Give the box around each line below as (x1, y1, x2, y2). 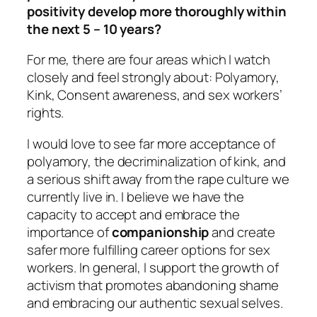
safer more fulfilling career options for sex (27, 240, 270, 259)
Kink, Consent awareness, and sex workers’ (27, 86, 282, 105)
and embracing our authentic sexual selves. (27, 293, 283, 312)
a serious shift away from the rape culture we (27, 169, 289, 188)
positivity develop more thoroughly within (27, 1, 287, 21)
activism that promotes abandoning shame (27, 275, 279, 294)
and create (209, 222, 276, 241)
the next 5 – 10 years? (27, 19, 161, 38)
